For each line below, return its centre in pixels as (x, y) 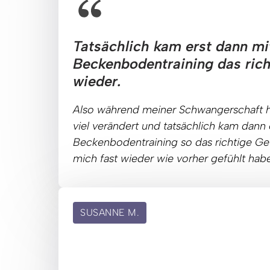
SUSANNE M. (110, 212)
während (120, 109)
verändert (117, 126)
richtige (235, 142)
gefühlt (230, 158)
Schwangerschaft (222, 109)
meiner (161, 109)
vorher (194, 158)
